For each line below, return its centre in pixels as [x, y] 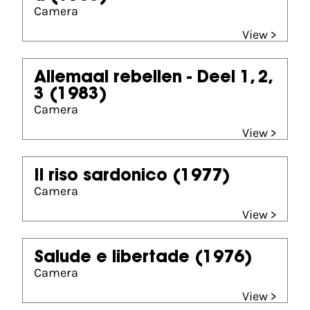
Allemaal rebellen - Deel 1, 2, [153, 78]
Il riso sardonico [101, 176]
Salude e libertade [112, 258]
